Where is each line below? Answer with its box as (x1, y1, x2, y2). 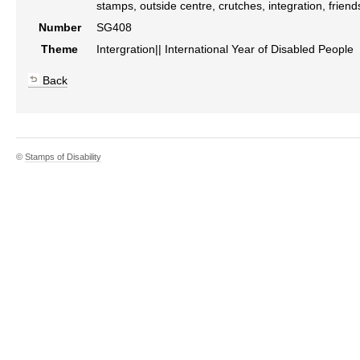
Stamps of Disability (25, 152, 101, 162)
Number (38, 21, 81, 34)
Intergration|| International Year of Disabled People (96, 43, 354, 55)
